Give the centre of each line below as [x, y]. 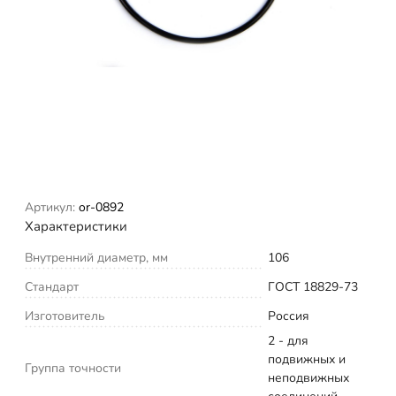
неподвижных [308, 377]
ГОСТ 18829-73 [313, 286]
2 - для [288, 340]
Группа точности [73, 368]
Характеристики [76, 226]
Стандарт [52, 286]
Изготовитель [65, 316]
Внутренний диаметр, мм [96, 257]
